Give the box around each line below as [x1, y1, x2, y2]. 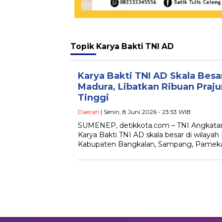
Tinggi [78, 92, 109, 104]
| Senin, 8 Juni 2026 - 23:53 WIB [99, 108, 191, 116]
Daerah [78, 108, 99, 116]
